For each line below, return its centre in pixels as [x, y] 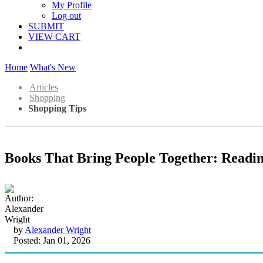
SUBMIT [46, 26]
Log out [66, 16]
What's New [53, 67]
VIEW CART [54, 37]
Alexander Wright [58, 230]
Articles [44, 87]
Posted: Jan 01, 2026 [52, 240]
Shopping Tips [57, 108]
